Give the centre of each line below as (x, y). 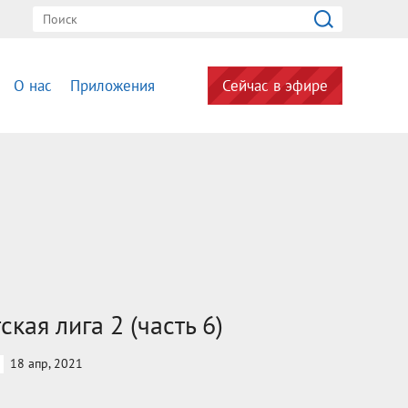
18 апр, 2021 (46, 363)
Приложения (112, 86)
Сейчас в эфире (275, 86)
